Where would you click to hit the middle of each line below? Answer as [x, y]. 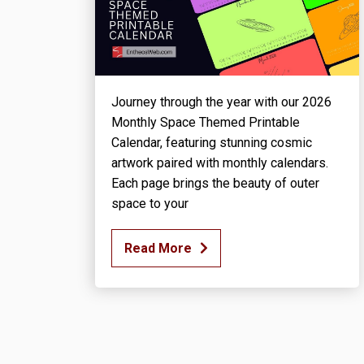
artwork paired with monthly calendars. [220, 163]
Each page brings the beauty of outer [215, 184]
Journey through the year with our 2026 [221, 102]
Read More [158, 249]
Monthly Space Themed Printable [206, 123]
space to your [150, 204]
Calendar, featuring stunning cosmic [212, 143]
